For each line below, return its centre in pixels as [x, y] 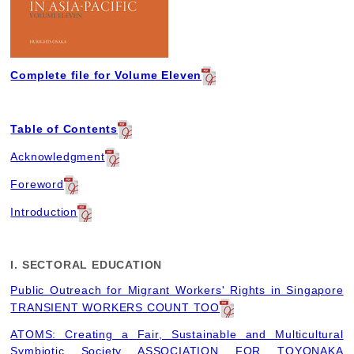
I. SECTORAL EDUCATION [87, 264]
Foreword [37, 184]
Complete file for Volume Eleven [106, 75]
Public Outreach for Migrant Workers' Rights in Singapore [177, 290]
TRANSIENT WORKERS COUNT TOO [115, 307]
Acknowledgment [58, 156]
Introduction [44, 212]
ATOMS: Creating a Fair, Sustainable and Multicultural [177, 335]
